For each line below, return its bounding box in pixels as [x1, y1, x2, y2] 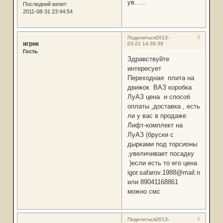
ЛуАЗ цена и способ [127, 93, 190, 101]
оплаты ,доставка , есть [127, 102, 200, 110]
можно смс [127, 187, 160, 195]
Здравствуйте [127, 55, 169, 63]
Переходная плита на [127, 74, 194, 82]
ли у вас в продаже [127, 111, 188, 119]
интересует [127, 64, 167, 72]
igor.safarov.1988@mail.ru [127, 168, 204, 176]
